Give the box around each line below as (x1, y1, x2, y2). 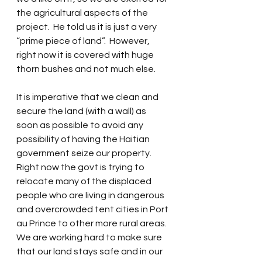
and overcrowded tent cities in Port (16, 205, 170, 214)
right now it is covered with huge (16, 50, 156, 60)
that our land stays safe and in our (16, 247, 164, 256)
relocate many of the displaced (16, 177, 153, 186)
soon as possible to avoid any (16, 120, 145, 130)
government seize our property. (16, 149, 155, 158)
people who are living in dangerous (16, 191, 166, 200)
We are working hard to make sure (16, 233, 164, 242)
